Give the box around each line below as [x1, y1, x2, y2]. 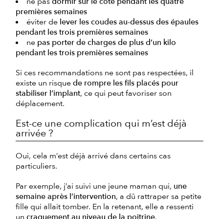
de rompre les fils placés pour [73, 77, 178, 88]
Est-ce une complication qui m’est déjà [16, 116, 187, 130]
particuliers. [16, 160, 57, 172]
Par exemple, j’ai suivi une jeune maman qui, [16, 180, 174, 192]
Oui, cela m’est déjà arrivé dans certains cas [16, 150, 171, 161]
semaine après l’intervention [16, 191, 116, 202]
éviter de [26, 16, 60, 27]
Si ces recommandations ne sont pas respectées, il [16, 67, 194, 78]
